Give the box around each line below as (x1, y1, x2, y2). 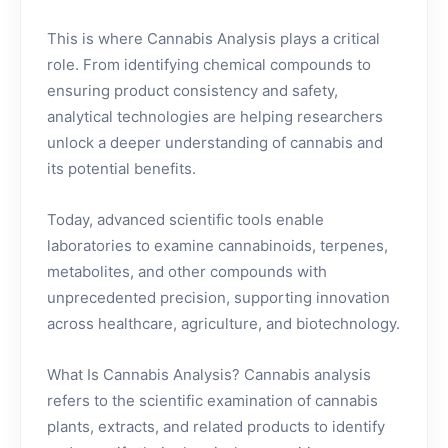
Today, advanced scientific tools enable (47, 210, 324, 229)
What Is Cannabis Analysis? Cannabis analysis (47, 365, 371, 384)
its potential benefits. (47, 159, 196, 178)
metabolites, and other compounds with (47, 262, 327, 281)
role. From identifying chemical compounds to (47, 55, 371, 74)
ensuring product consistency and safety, (47, 81, 338, 100)
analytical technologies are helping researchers (47, 107, 383, 126)
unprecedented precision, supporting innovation (47, 288, 390, 307)
